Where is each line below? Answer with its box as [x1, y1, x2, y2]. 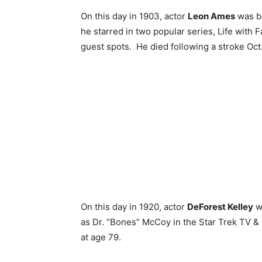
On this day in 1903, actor [81, 11, 188, 22]
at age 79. [81, 232, 121, 243]
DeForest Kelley [187, 201, 253, 212]
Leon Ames [188, 11, 235, 22]
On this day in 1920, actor [81, 201, 187, 212]
